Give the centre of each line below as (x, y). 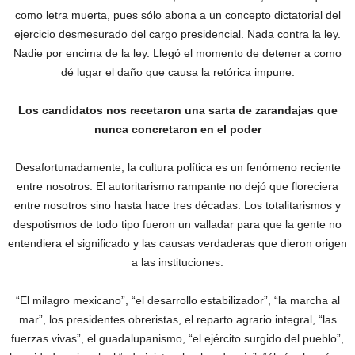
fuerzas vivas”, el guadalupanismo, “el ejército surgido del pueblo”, (177, 339)
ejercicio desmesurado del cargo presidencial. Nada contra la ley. (177, 34)
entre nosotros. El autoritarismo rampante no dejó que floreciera (177, 187)
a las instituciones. (177, 263)
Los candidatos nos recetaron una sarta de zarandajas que (177, 111)
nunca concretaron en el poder (177, 130)
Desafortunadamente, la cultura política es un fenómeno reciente (177, 168)
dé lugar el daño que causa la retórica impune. (177, 73)
